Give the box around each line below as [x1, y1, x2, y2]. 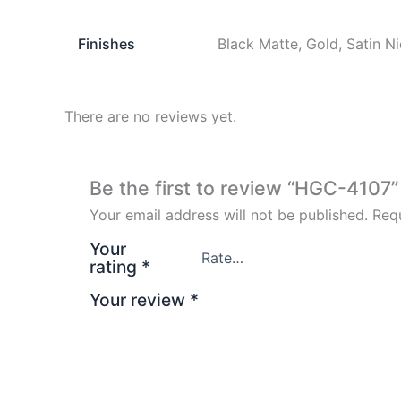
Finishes [78, 35, 136, 54]
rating [89, 255, 141, 277]
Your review [89, 288, 190, 311]
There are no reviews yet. [64, 107, 236, 126]
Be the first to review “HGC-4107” [89, 175, 398, 200]
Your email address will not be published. [89, 205, 368, 224]
